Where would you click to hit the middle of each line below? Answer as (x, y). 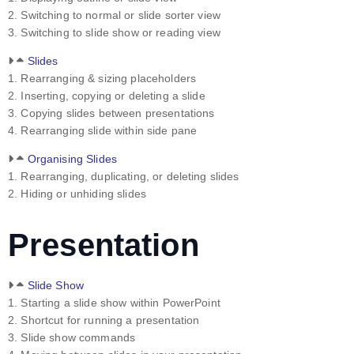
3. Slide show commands (72, 337)
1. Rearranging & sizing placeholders (102, 79)
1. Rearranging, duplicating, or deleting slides (124, 177)
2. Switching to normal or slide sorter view (115, 15)
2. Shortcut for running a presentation (104, 320)
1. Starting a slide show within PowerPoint (114, 302)
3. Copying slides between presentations (111, 113)
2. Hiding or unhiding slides (77, 194)
